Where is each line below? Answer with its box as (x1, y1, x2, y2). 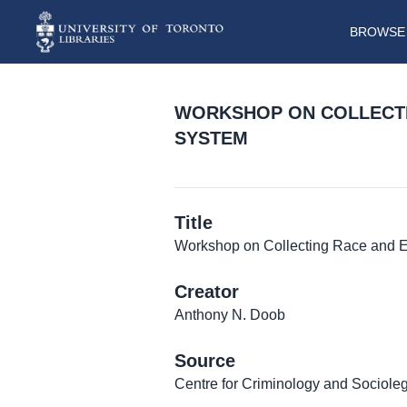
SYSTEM (174, 128, 248, 149)
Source (174, 351, 235, 372)
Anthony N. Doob (174, 307, 285, 323)
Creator (174, 282, 239, 303)
